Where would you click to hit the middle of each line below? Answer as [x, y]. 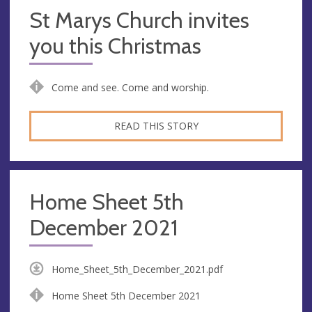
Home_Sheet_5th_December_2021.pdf [137, 269]
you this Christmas [115, 46]
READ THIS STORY [156, 125]
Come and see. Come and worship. [130, 87]
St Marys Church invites [139, 20]
